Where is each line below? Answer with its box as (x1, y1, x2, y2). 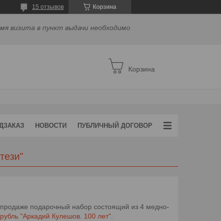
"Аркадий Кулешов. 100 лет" (20, 212, 111, 220)
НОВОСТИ (35, 122, 67, 129)
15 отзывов (32, 3, 64, 10)
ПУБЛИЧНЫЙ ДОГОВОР (77, 122, 152, 129)
